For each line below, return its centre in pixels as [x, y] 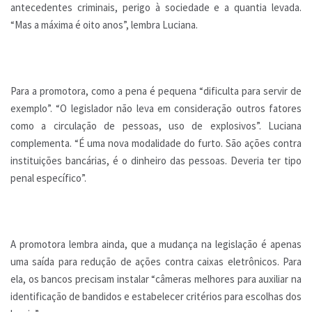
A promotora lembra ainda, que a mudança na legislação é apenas [156, 244]
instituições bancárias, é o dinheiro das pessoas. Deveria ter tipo [156, 161]
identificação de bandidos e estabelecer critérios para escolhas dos [156, 297]
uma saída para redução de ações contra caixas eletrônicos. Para [156, 262]
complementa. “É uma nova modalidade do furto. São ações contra [156, 143]
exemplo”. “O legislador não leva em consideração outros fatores [156, 109]
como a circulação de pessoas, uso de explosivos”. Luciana [156, 126]
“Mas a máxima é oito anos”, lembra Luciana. [104, 25]
